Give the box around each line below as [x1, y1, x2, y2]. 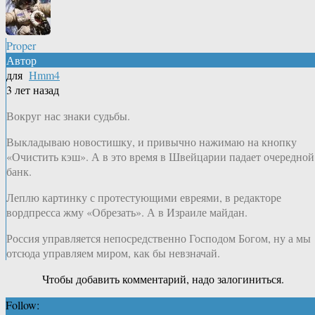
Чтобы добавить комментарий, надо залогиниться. [42, 271, 284, 287]
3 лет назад [6, 82, 59, 98]
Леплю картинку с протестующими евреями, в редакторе [6, 190, 281, 205]
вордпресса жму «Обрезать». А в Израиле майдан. [6, 205, 247, 220]
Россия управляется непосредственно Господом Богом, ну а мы [6, 231, 311, 246]
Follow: [6, 297, 39, 313]
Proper [6, 38, 36, 53]
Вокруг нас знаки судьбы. [6, 108, 130, 124]
